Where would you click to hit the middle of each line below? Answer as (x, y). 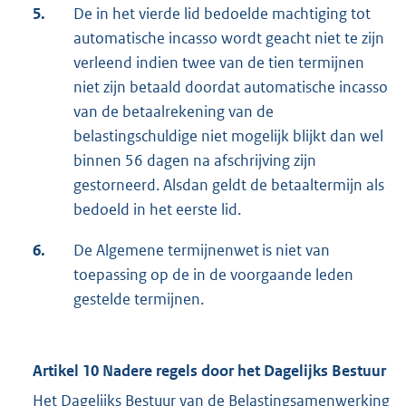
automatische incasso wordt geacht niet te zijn (229, 39)
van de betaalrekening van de (174, 112)
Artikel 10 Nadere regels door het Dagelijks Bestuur (209, 371)
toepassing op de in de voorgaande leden (213, 275)
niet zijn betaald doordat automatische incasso (231, 87)
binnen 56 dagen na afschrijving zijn (195, 161)
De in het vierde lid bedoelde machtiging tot (222, 14)
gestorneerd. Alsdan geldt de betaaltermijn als (229, 185)
